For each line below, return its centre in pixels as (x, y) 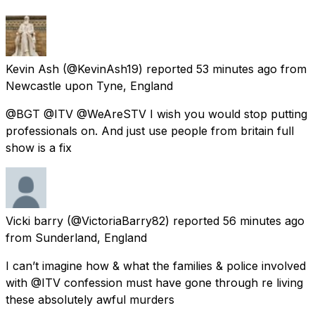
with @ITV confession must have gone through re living (154, 282)
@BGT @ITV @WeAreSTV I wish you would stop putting (156, 114)
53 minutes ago (237, 69)
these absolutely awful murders (90, 299)
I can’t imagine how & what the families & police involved (156, 265)
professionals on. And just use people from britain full (150, 130)
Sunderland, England (91, 237)
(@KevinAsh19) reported (128, 69)
